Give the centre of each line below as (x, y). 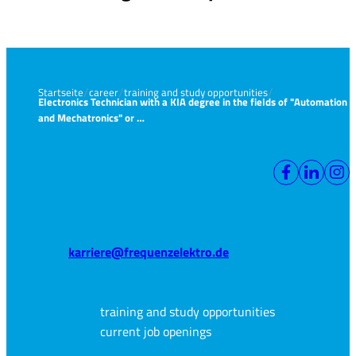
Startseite (61, 92)
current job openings (156, 332)
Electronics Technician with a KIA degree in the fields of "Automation (193, 102)
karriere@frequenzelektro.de (149, 252)
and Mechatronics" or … (91, 118)
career (104, 92)
